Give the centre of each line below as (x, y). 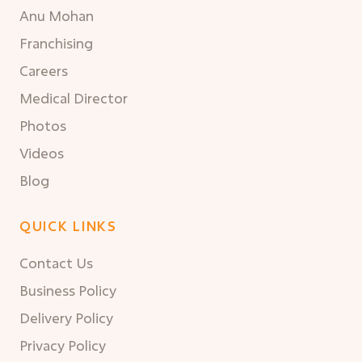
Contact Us (56, 263)
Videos (42, 153)
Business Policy (68, 290)
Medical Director (74, 98)
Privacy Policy (63, 345)
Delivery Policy (66, 318)
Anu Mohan (57, 16)
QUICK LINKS (68, 226)
